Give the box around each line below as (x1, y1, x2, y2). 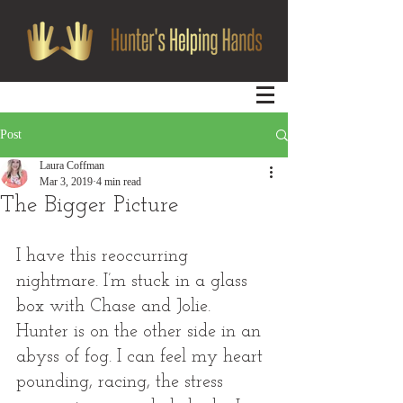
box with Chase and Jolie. (16, 298, 216, 316)
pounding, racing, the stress (16, 373, 228, 391)
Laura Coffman (40, 159, 104, 172)
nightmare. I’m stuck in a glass (16, 273, 253, 291)
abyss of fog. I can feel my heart (16, 348, 268, 366)
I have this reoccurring (16, 247, 193, 265)
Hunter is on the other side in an (16, 323, 266, 341)
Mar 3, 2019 (40, 175, 93, 188)
